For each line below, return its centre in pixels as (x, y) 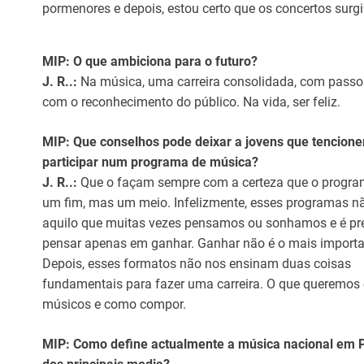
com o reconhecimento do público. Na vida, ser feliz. (191, 102)
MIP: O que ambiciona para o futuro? (150, 61)
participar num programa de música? (150, 162)
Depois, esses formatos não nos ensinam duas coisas (197, 264)
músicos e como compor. (114, 304)
